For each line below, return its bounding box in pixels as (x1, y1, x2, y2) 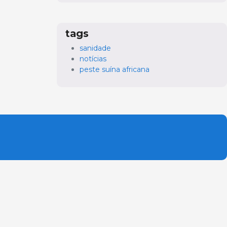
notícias (80, 54, 106, 64)
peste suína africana (80, 65, 149, 74)
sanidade (80, 44, 111, 53)
